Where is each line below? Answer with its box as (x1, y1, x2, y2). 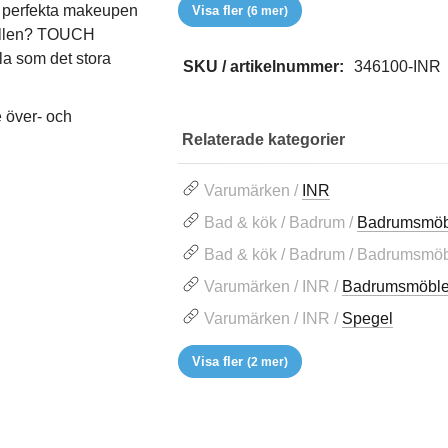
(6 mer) (247, 4, 289, 19)
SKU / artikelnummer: (183, 58, 345, 76)
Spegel (342, 310, 394, 328)
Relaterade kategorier (182, 131, 346, 149)
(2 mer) (247, 355, 289, 370)
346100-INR (354, 58, 442, 76)
